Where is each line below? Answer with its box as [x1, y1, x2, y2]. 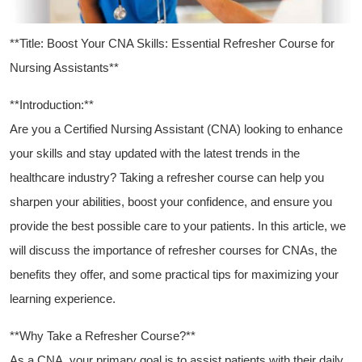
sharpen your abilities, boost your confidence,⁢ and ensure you [10, 195, 332, 209]
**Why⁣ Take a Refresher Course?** [10, 329, 196, 343]
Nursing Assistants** [10, 61, 119, 75]
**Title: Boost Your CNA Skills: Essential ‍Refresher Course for [10, 36, 335, 51]
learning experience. [10, 292, 116, 306]
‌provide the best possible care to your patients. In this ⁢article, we [10, 219, 346, 234]
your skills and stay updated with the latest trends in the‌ [10, 146, 300, 161]
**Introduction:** [10, 98, 94, 112]
